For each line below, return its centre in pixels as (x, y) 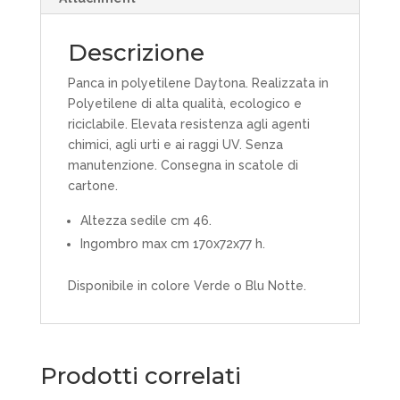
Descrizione (136, 53)
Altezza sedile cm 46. (146, 221)
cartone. (92, 186)
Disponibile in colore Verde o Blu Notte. (187, 286)
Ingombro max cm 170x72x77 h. (172, 244)
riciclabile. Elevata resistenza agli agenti (188, 125)
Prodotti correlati (140, 376)
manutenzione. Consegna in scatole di (183, 166)
